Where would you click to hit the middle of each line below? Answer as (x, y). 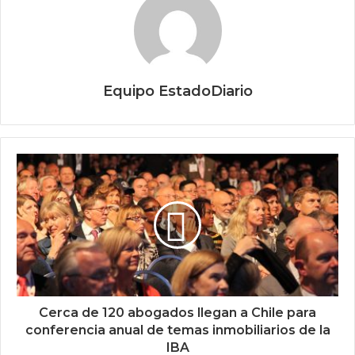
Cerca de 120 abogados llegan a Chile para (177, 313)
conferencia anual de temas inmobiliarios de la (177, 330)
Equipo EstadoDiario (177, 92)
